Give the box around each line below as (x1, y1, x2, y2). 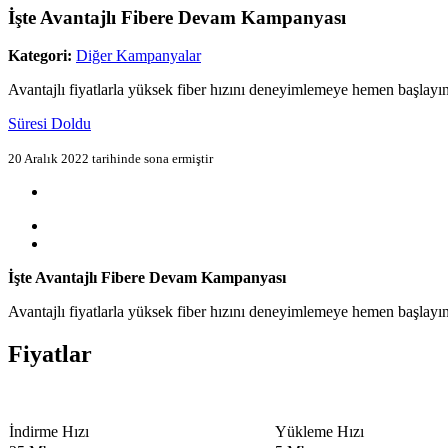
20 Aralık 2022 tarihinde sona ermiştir (8, 151, 213, 167)
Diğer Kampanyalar (76, 47, 201, 65)
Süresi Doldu (8, 115, 91, 133)
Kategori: (8, 47, 72, 65)
